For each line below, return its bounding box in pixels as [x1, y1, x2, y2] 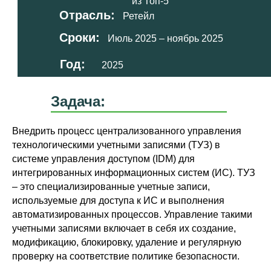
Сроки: [59, 31, 100, 44]
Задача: [51, 93, 105, 109]
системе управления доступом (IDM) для [12, 154, 195, 164]
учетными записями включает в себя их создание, [12, 223, 236, 233]
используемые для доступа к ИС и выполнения [12, 195, 224, 206]
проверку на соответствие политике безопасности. [12, 251, 240, 261]
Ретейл [123, 11, 154, 21]
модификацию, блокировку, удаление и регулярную [12, 237, 241, 247]
